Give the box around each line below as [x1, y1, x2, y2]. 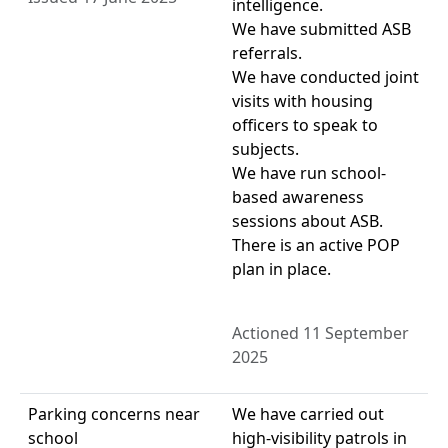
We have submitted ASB [232, 18, 411, 41]
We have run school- [232, 162, 386, 185]
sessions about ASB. [232, 210, 383, 233]
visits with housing [232, 90, 373, 113]
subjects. [232, 138, 299, 161]
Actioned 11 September [232, 322, 409, 345]
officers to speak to [232, 114, 378, 137]
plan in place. [232, 258, 331, 281]
